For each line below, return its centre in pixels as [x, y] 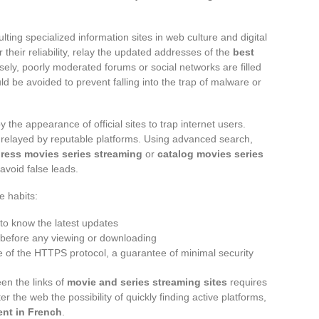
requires [247, 282]
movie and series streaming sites [147, 282]
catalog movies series [210, 153]
